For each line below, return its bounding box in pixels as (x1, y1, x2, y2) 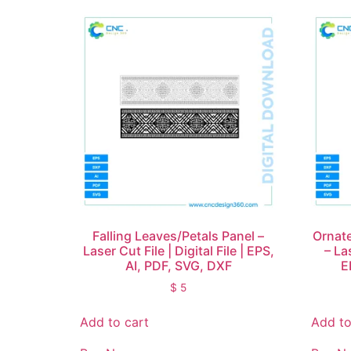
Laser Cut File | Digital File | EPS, (82, 242, 274, 259)
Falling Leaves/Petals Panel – (92, 227, 265, 244)
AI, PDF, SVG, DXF (125, 257, 232, 273)
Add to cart (80, 314, 149, 331)
